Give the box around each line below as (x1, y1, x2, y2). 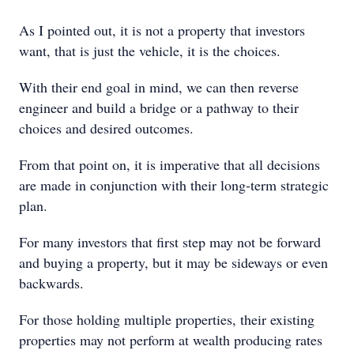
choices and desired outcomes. (19, 119, 194, 137)
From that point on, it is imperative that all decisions (19, 155, 320, 174)
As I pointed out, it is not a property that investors (19, 21, 305, 40)
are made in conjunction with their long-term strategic (19, 175, 329, 194)
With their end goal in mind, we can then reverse (19, 77, 299, 96)
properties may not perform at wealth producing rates (19, 330, 322, 349)
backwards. (19, 273, 84, 292)
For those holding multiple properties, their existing (19, 310, 314, 329)
